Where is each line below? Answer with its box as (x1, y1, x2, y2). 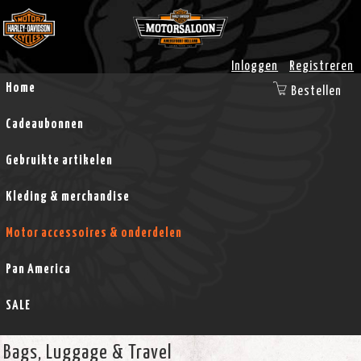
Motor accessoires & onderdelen (5, 226, 182, 239)
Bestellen (290, 85, 342, 98)
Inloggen (231, 60, 279, 73)
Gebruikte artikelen (5, 154, 113, 167)
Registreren (289, 60, 355, 73)
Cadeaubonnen (5, 118, 84, 131)
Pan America (5, 263, 71, 276)
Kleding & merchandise (5, 190, 130, 203)
